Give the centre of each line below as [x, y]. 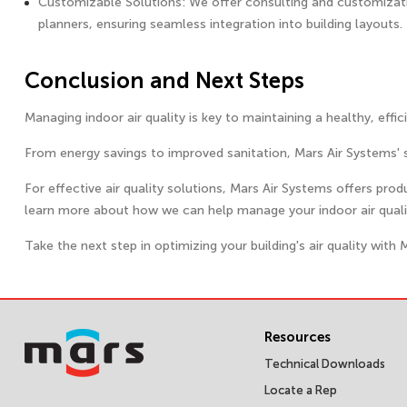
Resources [298, 338]
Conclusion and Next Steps [164, 81]
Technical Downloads [325, 364]
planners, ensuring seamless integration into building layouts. [220, 25]
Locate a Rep [301, 391]
